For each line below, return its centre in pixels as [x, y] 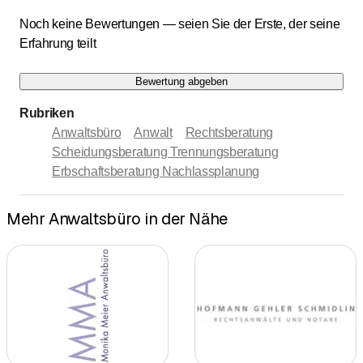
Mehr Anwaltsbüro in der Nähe [117, 219]
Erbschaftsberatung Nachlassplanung [156, 171]
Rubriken [47, 113]
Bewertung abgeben [181, 81]
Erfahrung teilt [58, 43]
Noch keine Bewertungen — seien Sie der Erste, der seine [180, 23]
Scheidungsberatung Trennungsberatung [165, 152]
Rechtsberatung [229, 132]
